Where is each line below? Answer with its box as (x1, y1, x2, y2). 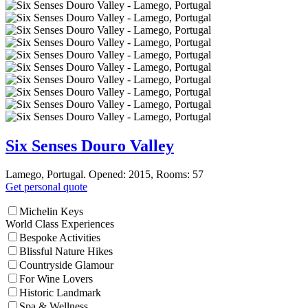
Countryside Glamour (19, 259, 113, 272)
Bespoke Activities (19, 232, 100, 244)
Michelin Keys (19, 206, 83, 218)
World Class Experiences (5, 218, 114, 230)
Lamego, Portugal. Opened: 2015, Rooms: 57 (5, 168, 203, 181)
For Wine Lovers (19, 273, 93, 285)
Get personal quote (5, 181, 87, 193)
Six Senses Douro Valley (5, 136, 174, 155)
